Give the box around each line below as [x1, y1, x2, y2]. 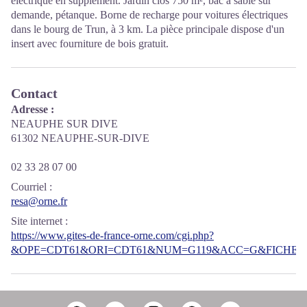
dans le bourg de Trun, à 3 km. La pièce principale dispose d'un [11, 23, 284, 35]
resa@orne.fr [11, 195, 67, 207]
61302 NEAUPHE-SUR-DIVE [11, 132, 149, 144]
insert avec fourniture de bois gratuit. [11, 38, 169, 49]
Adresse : [11, 103, 54, 115]
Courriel [11, 181, 47, 193]
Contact [11, 86, 58, 101]
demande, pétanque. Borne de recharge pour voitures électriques [11, 9, 288, 21]
